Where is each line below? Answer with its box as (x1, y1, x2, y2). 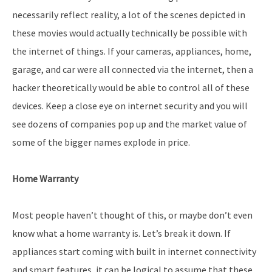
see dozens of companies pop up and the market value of (12, 117, 247, 130)
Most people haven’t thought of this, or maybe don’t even (12, 208, 253, 221)
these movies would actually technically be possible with (12, 26, 247, 39)
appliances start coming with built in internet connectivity (12, 245, 256, 257)
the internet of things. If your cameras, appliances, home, (12, 44, 251, 57)
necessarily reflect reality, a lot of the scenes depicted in (12, 8, 245, 21)
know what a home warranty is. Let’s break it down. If (12, 226, 231, 239)
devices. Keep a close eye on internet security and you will (12, 99, 248, 112)
